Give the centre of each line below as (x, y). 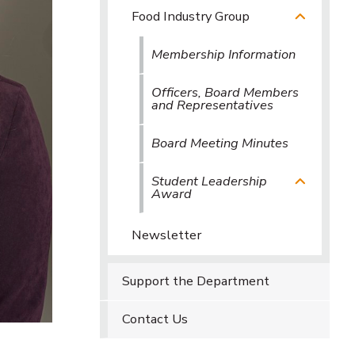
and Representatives (212, 105)
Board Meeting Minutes (220, 143)
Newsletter (166, 235)
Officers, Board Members (225, 92)
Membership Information (223, 54)
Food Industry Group (191, 16)
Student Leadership (209, 181)
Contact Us (155, 319)
